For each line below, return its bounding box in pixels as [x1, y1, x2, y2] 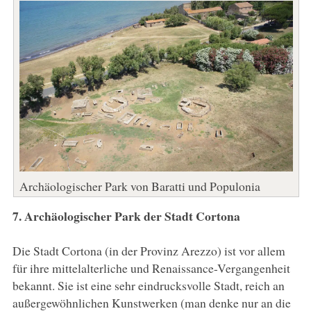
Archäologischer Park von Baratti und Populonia [19, 177, 260, 194]
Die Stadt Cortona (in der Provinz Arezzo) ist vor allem [12, 242, 285, 259]
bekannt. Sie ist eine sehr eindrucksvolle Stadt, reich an [12, 276, 285, 294]
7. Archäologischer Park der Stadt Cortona [12, 206, 240, 225]
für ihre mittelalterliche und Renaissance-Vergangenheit [12, 259, 290, 276]
